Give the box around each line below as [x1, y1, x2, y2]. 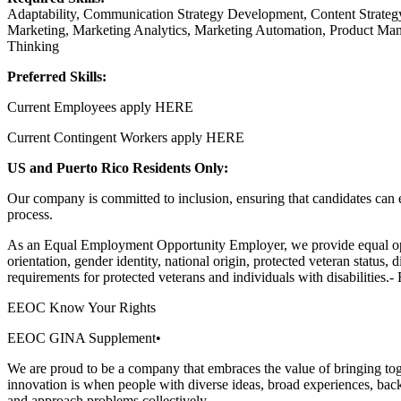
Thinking [7, 38, 59, 54]
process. [7, 206, 53, 222]
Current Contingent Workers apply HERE [7, 129, 244, 145]
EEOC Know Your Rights [7, 299, 156, 315]
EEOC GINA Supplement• [7, 329, 161, 346]
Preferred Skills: [7, 68, 107, 84]
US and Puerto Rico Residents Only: [7, 159, 228, 175]
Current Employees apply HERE [7, 98, 193, 115]
